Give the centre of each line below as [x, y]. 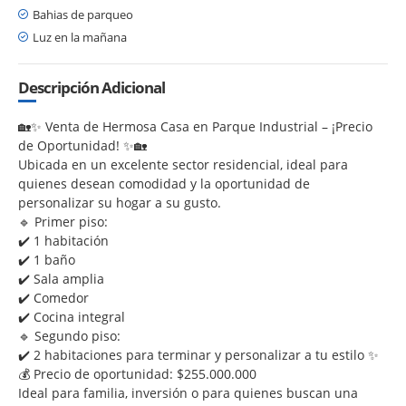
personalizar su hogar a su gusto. [120, 202]
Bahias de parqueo [83, 14]
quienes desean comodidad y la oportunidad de [164, 183]
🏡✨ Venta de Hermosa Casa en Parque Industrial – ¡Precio [195, 126]
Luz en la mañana [80, 37]
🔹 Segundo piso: [69, 335]
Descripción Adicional [92, 87]
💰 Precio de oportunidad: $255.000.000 [137, 373]
